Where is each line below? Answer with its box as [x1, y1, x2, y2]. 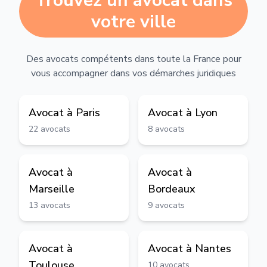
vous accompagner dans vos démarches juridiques [31, 67, 236, 80]
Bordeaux [148, 182, 195, 196]
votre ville [91, 10, 176, 34]
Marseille [29, 182, 74, 196]
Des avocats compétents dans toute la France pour [26, 52, 241, 66]
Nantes [195, 241, 231, 256]
